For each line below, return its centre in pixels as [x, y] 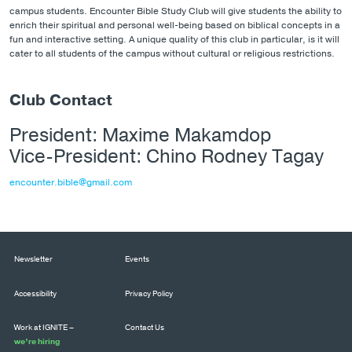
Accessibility [35, 293]
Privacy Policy [148, 293]
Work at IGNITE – [44, 328]
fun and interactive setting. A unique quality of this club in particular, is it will [174, 39]
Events [137, 260]
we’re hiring [37, 342]
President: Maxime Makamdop [140, 135]
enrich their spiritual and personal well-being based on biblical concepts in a [175, 25]
